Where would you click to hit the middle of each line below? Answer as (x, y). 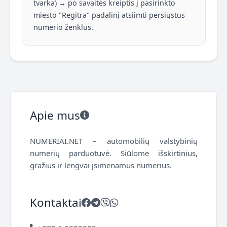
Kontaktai (55, 203)
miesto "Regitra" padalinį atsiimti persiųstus (109, 15)
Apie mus (55, 115)
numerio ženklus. (63, 27)
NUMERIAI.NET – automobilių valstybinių (113, 141)
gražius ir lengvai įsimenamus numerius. (101, 165)
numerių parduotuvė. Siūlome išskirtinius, (113, 153)
